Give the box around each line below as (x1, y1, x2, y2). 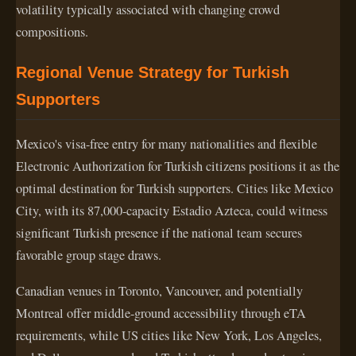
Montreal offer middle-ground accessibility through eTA (16, 304, 306, 322)
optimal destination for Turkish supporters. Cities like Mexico (16, 180, 333, 198)
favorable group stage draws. (16, 246, 161, 265)
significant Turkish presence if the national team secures (16, 224, 302, 242)
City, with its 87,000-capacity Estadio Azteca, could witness (16, 202, 327, 220)
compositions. (16, 22, 88, 41)
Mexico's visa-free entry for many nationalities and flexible (16, 135, 317, 153)
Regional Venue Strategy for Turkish (16, 63, 289, 81)
